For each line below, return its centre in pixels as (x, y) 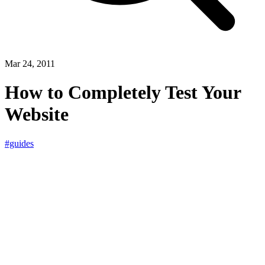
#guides (19, 143)
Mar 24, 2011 (30, 64)
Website (37, 114)
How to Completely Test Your (123, 93)
